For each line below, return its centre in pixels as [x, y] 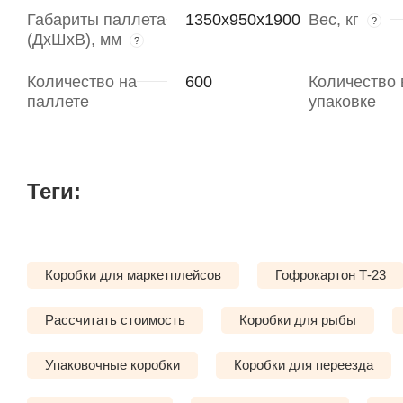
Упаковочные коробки [112, 365]
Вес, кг [333, 20]
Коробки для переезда [304, 365]
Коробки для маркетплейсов [133, 275]
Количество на [82, 82]
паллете [58, 102]
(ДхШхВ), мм [74, 40]
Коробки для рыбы [298, 320]
